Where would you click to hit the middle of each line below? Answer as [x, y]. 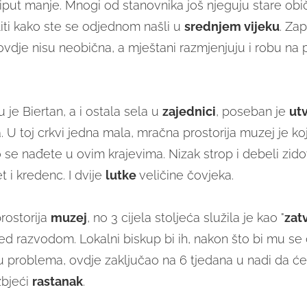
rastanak [57, 282]
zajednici [189, 112]
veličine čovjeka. [186, 175]
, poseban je [252, 112]
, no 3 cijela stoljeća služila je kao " [185, 218]
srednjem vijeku [232, 27]
